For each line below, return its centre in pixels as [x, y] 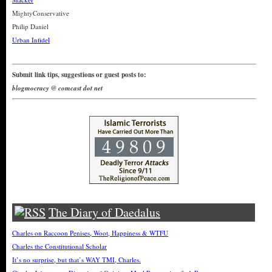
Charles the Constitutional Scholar [59, 246]
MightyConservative [41, 13]
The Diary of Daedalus [104, 212]
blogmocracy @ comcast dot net [57, 88]
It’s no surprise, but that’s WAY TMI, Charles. [76, 260]
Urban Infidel [31, 40]
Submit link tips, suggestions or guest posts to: [79, 75]
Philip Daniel [30, 26]
